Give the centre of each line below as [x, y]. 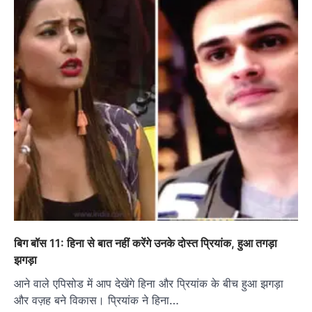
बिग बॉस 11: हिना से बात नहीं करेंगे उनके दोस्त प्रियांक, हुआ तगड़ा [146, 243]
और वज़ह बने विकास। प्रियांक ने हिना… [96, 300]
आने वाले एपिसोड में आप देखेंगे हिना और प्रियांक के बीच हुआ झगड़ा [149, 283]
